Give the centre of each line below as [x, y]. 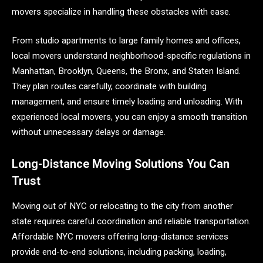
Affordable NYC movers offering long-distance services [120, 236]
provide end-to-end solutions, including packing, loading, [119, 252]
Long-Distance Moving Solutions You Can [121, 164]
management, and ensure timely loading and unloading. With [127, 102]
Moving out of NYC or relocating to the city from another [122, 206]
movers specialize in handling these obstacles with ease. [121, 11]
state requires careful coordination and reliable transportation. [131, 221]
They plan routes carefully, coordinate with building [109, 87]
